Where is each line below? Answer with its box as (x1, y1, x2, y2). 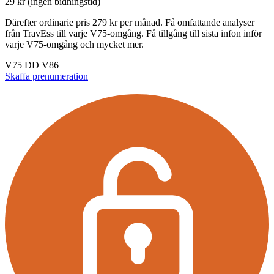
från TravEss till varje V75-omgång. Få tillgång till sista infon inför (5, 28, 262, 39)
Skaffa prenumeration (5, 71, 88, 82)
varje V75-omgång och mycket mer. (5, 39, 144, 50)
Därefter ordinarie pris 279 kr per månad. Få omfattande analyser (5, 17, 254, 28)
